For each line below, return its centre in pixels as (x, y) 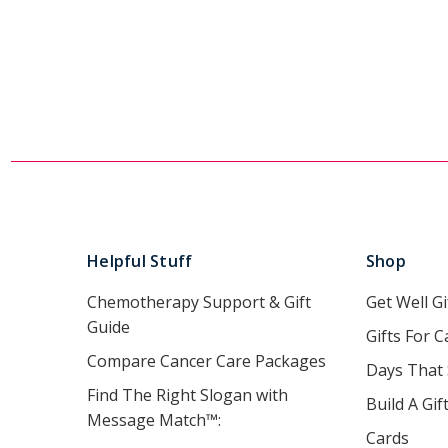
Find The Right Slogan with (187, 394)
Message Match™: (154, 419)
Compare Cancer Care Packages (206, 360)
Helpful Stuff (140, 260)
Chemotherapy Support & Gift (199, 301)
